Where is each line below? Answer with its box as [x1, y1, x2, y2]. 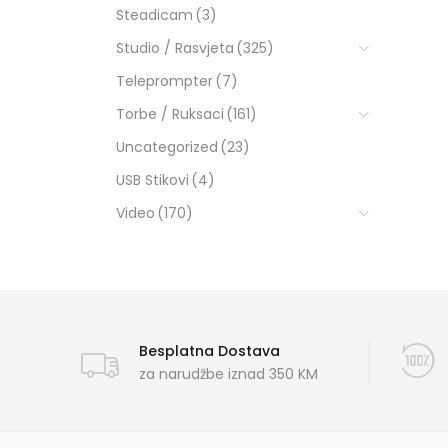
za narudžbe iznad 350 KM [138, 363, 318, 384]
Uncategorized [115, 136, 218, 157]
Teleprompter [115, 70, 213, 91]
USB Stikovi [115, 169, 189, 190]
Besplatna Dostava [138, 340, 280, 361]
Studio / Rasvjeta [115, 37, 234, 58]
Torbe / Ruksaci [115, 103, 224, 124]
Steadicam [115, 4, 193, 25]
